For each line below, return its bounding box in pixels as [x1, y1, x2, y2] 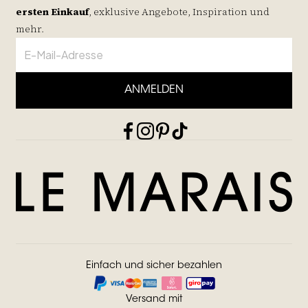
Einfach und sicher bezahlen [86, 261, 222, 271]
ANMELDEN [124, 84, 184, 96]
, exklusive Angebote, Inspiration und [89, 4, 269, 19]
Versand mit [126, 294, 182, 305]
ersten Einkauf [16, 4, 89, 19]
